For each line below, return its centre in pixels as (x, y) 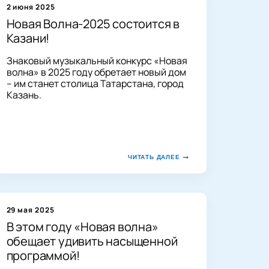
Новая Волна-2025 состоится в (93, 23)
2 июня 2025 (31, 7)
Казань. (24, 95)
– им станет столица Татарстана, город (95, 83)
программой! (43, 255)
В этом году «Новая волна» (82, 226)
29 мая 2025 (31, 210)
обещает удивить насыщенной (92, 241)
